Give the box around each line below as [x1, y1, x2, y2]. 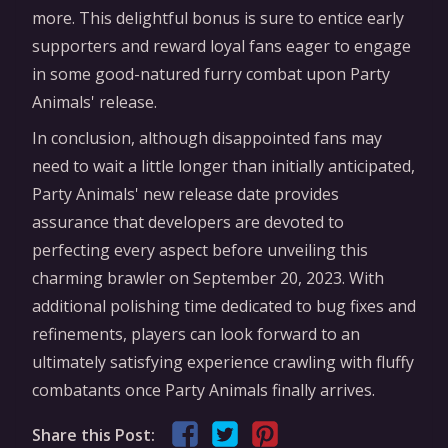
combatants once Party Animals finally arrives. [32, 378, 375, 401]
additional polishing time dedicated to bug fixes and [32, 294, 416, 317]
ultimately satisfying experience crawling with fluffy [32, 350, 414, 373]
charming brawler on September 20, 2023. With [32, 266, 384, 289]
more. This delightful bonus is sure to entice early [32, 6, 404, 29]
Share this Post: [32, 423, 155, 446]
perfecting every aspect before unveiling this [32, 238, 368, 261]
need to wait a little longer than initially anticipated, [32, 154, 415, 177]
